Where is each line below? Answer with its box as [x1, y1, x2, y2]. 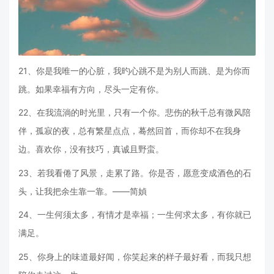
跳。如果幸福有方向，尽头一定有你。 [18, 83, 164, 94]
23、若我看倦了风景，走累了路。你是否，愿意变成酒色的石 [18, 167, 251, 178]
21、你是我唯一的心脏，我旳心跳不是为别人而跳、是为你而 [18, 65, 250, 76]
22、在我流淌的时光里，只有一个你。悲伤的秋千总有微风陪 [18, 107, 251, 118]
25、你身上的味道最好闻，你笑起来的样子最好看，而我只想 [18, 251, 251, 262]
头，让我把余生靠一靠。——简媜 [18, 185, 147, 196]
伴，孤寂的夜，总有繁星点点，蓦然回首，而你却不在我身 [18, 125, 241, 136]
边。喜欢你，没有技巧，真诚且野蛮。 [18, 144, 164, 155]
